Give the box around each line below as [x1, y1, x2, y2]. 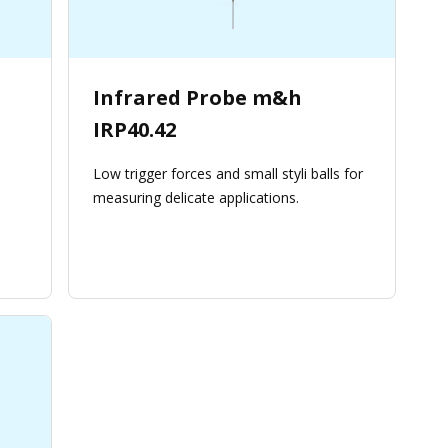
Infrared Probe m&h [93, 84, 302, 112]
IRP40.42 [93, 116, 176, 144]
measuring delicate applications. [93, 188, 299, 208]
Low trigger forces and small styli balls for [93, 164, 363, 184]
